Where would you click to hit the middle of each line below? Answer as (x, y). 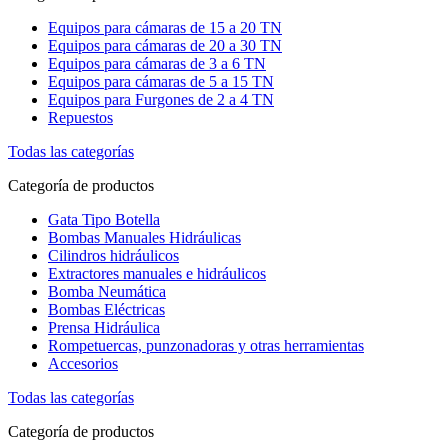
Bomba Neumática (107, 291)
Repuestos (80, 117)
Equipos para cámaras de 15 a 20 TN (165, 27)
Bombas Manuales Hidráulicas (144, 237)
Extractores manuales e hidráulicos (157, 273)
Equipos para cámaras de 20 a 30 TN (165, 45)
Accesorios (83, 363)
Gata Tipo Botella (104, 219)
